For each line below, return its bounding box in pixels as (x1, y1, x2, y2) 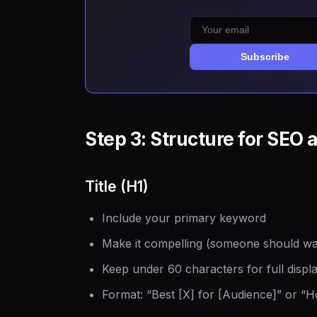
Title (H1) (85, 177, 149, 195)
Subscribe (241, 51, 289, 63)
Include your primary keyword (102, 210, 266, 225)
